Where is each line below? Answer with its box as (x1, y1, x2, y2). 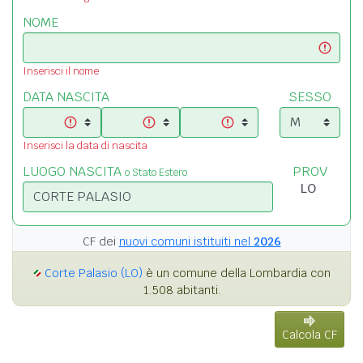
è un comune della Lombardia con (142, 265, 331, 280)
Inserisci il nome (23, 63, 99, 78)
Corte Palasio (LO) (44, 265, 143, 280)
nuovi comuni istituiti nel (118, 233, 254, 249)
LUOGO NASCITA (23, 162, 125, 180)
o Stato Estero (125, 164, 187, 179)
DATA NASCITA (23, 88, 109, 105)
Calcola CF (282, 327, 337, 342)
